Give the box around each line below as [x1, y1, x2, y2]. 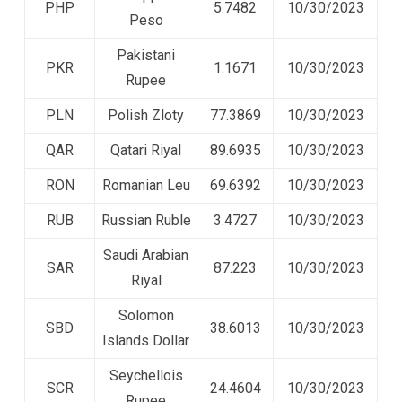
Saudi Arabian [103, 246, 188, 264]
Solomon [118, 306, 174, 324]
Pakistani [117, 46, 175, 64]
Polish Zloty [108, 106, 184, 124]
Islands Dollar [102, 331, 189, 349]
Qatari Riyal [110, 141, 181, 159]
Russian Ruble [100, 211, 191, 229]
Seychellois [109, 366, 183, 384]
